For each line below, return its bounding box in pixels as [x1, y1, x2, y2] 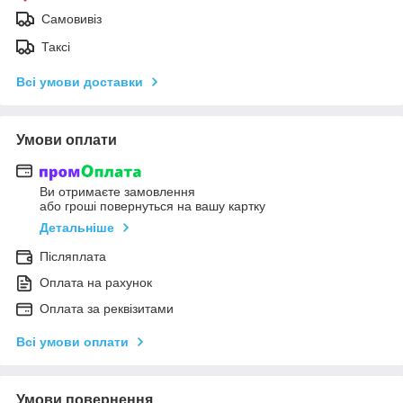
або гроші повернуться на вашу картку [40, 199, 265, 214]
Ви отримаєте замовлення [40, 184, 195, 200]
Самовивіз [41, 11, 102, 26]
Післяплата [40, 249, 106, 264]
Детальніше [40, 220, 114, 236]
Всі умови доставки [16, 74, 143, 89]
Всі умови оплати [16, 335, 129, 350]
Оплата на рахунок [40, 275, 152, 291]
